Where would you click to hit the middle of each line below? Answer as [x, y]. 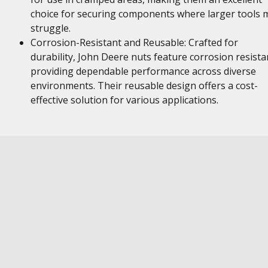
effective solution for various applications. [124, 100]
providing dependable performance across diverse [143, 71]
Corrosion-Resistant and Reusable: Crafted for [134, 42]
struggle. [50, 28]
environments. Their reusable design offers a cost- [144, 86]
